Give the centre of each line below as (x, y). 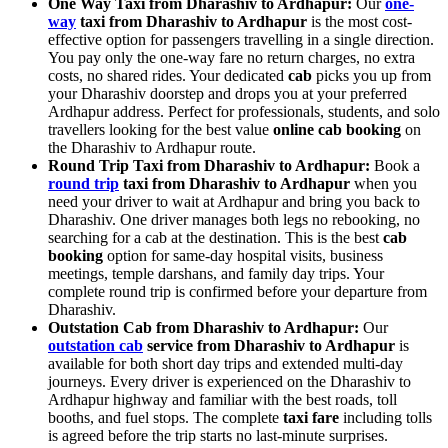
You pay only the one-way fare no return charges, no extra (231, 57)
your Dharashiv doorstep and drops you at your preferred (227, 93)
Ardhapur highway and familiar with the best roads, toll (222, 399)
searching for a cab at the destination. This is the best (215, 237)
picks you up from (371, 75)
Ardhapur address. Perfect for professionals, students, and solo (244, 111)
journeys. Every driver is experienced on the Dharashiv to (229, 381)
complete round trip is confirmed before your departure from (237, 291)
